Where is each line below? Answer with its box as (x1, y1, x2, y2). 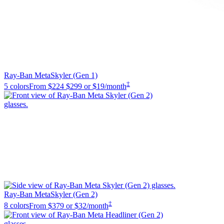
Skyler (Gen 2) (50, 190, 97, 199)
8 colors (4, 201, 29, 210)
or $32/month (66, 201, 108, 210)
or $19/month (84, 82, 126, 91)
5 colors (4, 82, 29, 91)
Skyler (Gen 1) (50, 70, 97, 79)
